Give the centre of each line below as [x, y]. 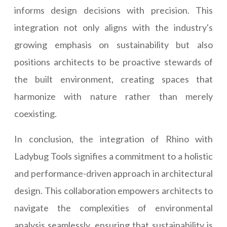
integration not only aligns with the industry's [113, 28]
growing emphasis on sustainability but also [113, 45]
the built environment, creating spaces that [113, 79]
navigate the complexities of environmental [113, 208]
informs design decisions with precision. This [113, 10]
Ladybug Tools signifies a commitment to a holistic [113, 156]
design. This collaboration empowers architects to [113, 191]
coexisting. [35, 114]
